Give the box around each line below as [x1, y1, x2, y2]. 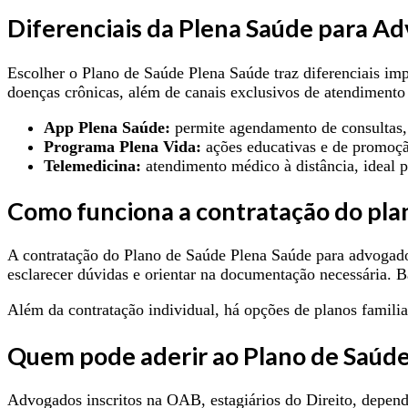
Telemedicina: [44, 156, 141, 175]
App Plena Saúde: [44, 117, 170, 137]
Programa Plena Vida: [44, 137, 201, 156]
